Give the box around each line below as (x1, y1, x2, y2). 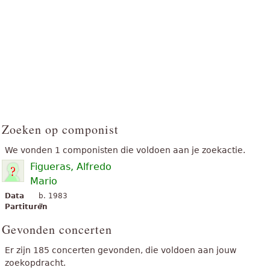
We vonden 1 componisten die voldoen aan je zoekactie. (5, 145, 245, 155)
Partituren (5, 202, 48, 211)
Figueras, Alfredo (30, 160, 111, 172)
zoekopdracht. (5, 257, 66, 268)
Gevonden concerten (2, 221, 112, 237)
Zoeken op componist (2, 121, 119, 137)
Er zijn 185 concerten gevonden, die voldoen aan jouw (5, 245, 236, 255)
